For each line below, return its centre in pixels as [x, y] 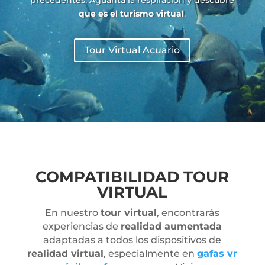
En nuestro [73, 213]
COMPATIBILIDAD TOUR [132, 177]
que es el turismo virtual [132, 13]
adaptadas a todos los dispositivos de [132, 240]
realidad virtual [66, 254]
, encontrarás [188, 213]
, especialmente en [151, 254]
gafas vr [217, 254]
